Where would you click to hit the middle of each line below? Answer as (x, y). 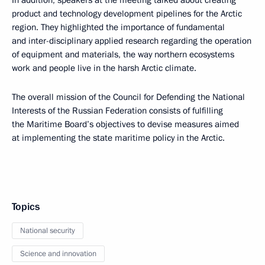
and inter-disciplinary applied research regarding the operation (132, 41)
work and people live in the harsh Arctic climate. (104, 68)
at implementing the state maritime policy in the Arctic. (118, 138)
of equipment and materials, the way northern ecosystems (123, 54)
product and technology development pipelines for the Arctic (127, 14)
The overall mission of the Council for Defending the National (128, 97)
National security (48, 231)
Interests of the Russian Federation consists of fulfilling (117, 111)
